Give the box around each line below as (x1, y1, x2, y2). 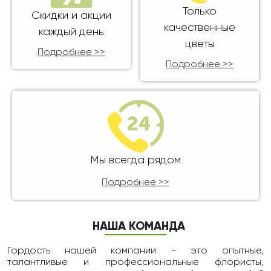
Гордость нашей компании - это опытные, (7, 246, 264, 256)
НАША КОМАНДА (92, 221, 185, 233)
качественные (164, 22, 235, 33)
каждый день (39, 27, 104, 38)
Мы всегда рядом (90, 155, 181, 166)
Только (183, 6, 217, 17)
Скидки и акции (31, 10, 111, 21)
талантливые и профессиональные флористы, (7, 258, 264, 268)
